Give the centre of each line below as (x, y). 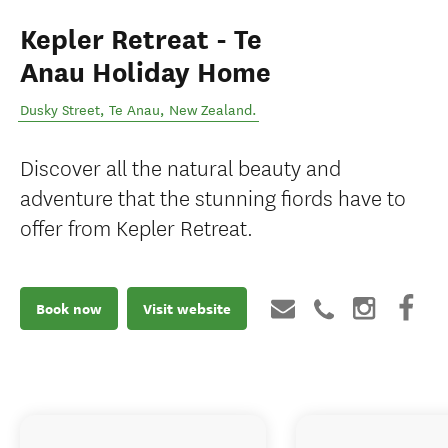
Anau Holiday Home (145, 73)
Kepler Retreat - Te (141, 40)
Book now (69, 308)
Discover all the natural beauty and (180, 166)
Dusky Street (60, 110)
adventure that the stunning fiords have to (213, 196)
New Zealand (210, 110)
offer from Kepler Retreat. (136, 226)
